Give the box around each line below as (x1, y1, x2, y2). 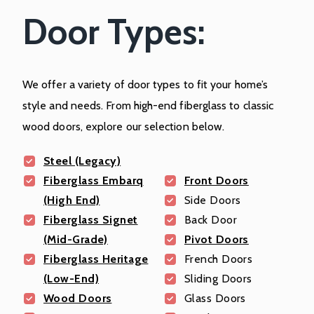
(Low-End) (43, 271, 100, 285)
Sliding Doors (184, 271, 252, 285)
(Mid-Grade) (43, 232, 108, 246)
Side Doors (184, 193, 241, 207)
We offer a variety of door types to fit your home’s (22, 77, 268, 91)
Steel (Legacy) (43, 153, 121, 168)
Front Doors (184, 173, 249, 187)
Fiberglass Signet (43, 212, 138, 226)
